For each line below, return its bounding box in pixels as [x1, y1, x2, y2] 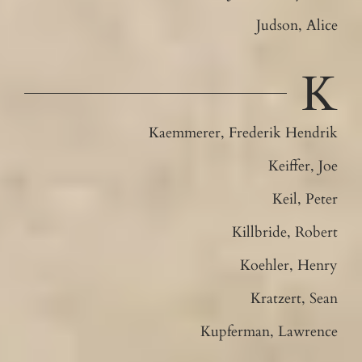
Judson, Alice [256, 15, 339, 36]
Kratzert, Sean [250, 288, 339, 309]
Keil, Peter [272, 188, 339, 209]
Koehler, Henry [240, 255, 339, 276]
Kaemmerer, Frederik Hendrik [149, 122, 339, 143]
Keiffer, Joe [268, 155, 339, 176]
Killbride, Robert [232, 221, 339, 242]
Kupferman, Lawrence [200, 321, 339, 342]
